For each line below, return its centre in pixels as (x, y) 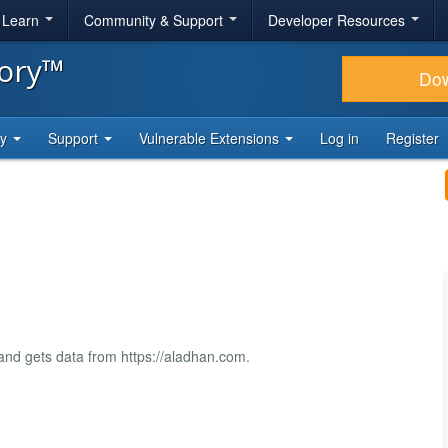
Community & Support (155, 20)
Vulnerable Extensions (211, 138)
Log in (339, 138)
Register (412, 138)
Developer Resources (338, 20)
